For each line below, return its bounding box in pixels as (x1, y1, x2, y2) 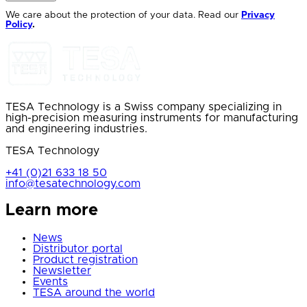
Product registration (33, 254, 138, 266)
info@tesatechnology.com (5, 177, 140, 189)
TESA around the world (33, 287, 155, 299)
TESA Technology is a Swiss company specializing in (5, 101, 282, 112)
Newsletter (33, 265, 91, 277)
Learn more (5, 202, 98, 219)
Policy (5, 20, 32, 30)
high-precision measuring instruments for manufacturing (5, 112, 298, 123)
